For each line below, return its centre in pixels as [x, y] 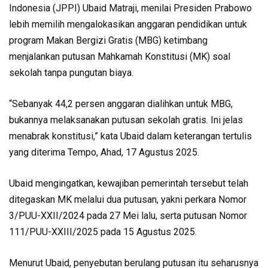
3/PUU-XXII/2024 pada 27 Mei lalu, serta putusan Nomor [128, 216]
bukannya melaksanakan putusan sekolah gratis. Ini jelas [126, 120]
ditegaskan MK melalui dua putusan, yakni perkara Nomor [128, 200]
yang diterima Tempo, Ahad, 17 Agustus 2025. [104, 153]
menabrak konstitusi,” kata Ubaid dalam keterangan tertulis [130, 136]
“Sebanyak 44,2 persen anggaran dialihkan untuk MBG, [121, 104]
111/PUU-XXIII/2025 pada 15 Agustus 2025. [103, 232]
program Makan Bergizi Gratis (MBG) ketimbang [108, 41]
